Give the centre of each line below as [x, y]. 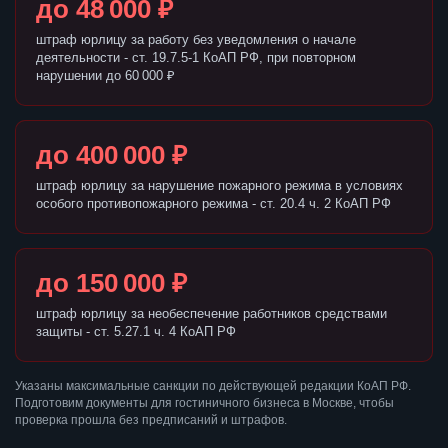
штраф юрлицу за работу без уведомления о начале [196, 40]
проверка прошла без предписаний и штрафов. [151, 420]
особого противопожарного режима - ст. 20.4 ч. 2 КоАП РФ [213, 204]
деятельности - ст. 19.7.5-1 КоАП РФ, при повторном [196, 58]
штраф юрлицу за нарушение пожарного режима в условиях [219, 186]
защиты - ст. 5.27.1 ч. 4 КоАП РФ [136, 332]
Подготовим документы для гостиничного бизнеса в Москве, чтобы [204, 403]
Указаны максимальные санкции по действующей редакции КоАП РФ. [213, 386]
